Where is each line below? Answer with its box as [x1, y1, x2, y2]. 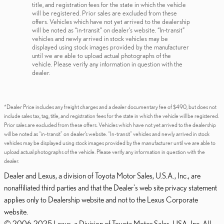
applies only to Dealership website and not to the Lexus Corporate [4, 195, 198, 204]
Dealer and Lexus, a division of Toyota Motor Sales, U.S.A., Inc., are [4, 171, 200, 180]
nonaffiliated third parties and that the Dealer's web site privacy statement [4, 183, 217, 192]
